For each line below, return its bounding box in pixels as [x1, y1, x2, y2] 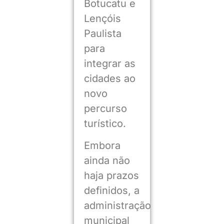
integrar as [83, 57, 135, 69]
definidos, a [83, 184, 139, 197]
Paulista [83, 27, 121, 39]
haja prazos [83, 169, 139, 182]
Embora [83, 139, 120, 152]
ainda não [83, 154, 130, 167]
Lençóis [83, 12, 121, 24]
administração [83, 199, 151, 212]
